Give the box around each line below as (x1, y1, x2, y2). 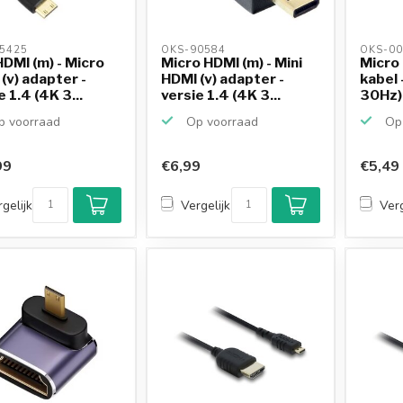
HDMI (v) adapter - (161, 69, 285, 87)
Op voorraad (183, 112, 259, 130)
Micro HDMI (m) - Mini (161, 53, 303, 71)
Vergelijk (181, 196, 231, 214)
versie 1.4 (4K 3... (161, 85, 282, 103)
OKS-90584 (161, 42, 230, 57)
